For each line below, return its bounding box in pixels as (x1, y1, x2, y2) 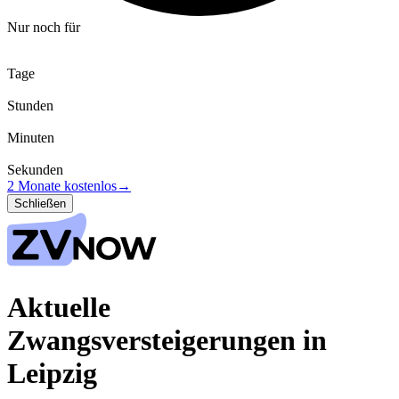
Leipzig (7, 356, 97, 389)
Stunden (7, 98, 53, 113)
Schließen (14, 197, 66, 210)
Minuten (7, 130, 54, 145)
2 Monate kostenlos (7, 178, 117, 193)
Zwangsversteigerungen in (7, 323, 327, 356)
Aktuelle (7, 290, 110, 323)
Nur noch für (7, 20, 80, 35)
